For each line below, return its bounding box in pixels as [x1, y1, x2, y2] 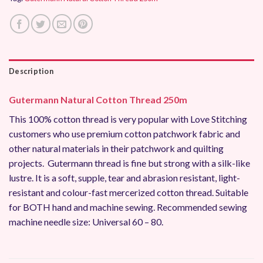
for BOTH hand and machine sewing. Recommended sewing [9, 201, 247, 213]
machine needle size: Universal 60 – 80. [9, 215, 163, 227]
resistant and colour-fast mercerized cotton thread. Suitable [9, 186, 248, 198]
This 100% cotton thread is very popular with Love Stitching [9, 113, 247, 124]
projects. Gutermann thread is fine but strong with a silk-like [9, 157, 250, 168]
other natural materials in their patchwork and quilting [9, 142, 224, 154]
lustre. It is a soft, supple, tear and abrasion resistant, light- [9, 171, 240, 183]
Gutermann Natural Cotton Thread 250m [9, 93, 189, 105]
